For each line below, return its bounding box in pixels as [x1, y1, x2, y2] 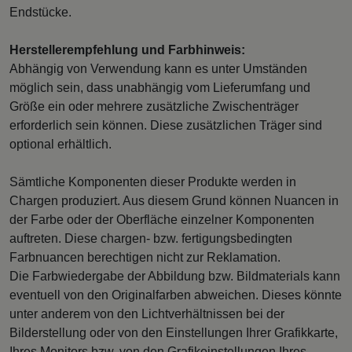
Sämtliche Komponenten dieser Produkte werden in [9, 174, 296, 189]
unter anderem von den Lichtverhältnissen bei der [9, 306, 284, 321]
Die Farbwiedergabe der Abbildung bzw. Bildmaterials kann [9, 269, 340, 283]
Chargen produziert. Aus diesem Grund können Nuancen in [9, 193, 339, 207]
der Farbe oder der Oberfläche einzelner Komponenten [9, 212, 314, 226]
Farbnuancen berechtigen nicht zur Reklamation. [9, 250, 280, 264]
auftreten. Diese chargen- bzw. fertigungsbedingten [9, 231, 292, 245]
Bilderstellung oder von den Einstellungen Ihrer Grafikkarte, [9, 325, 338, 339]
